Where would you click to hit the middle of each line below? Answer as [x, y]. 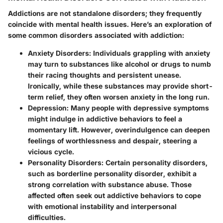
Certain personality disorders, [156, 163]
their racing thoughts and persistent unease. [105, 75]
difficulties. [47, 218]
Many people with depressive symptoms [139, 108]
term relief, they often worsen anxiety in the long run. [119, 97]
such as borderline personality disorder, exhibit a [112, 174]
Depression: [48, 108]
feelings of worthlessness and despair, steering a [112, 141]
